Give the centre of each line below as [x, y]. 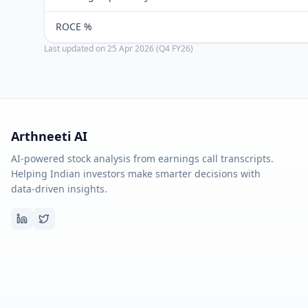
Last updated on [76, 48]
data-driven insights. [59, 189]
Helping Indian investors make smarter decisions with [136, 174]
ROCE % [74, 26]
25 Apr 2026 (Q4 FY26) [150, 48]
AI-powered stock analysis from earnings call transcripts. [142, 158]
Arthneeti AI [49, 136]
